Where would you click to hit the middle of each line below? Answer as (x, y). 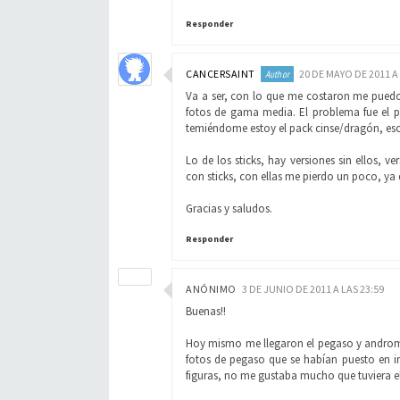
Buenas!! (206, 311)
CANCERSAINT (221, 74)
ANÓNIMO (211, 289)
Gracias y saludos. (229, 208)
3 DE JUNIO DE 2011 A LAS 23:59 (312, 289)
